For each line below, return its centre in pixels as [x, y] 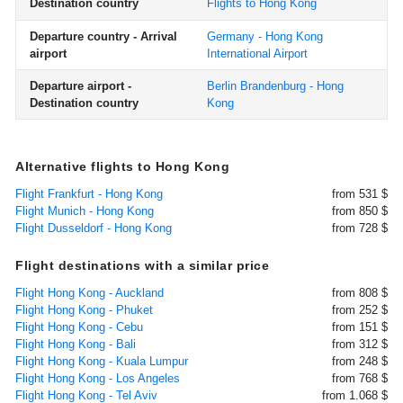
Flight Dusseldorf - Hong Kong [94, 228]
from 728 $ [360, 228]
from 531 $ [360, 194]
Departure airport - [81, 86]
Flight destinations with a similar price [142, 265]
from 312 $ [360, 344]
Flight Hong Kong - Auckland [90, 293]
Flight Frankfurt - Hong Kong [89, 194]
